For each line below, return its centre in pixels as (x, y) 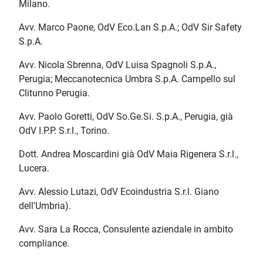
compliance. (44, 244)
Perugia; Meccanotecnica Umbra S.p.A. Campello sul (127, 79)
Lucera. (34, 168)
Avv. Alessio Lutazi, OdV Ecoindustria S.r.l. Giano (119, 192)
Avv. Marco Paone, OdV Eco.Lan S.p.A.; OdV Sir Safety (130, 28)
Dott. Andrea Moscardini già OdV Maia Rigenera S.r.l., (129, 154)
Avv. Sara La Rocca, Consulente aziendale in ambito (126, 230)
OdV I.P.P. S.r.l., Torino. (64, 131)
